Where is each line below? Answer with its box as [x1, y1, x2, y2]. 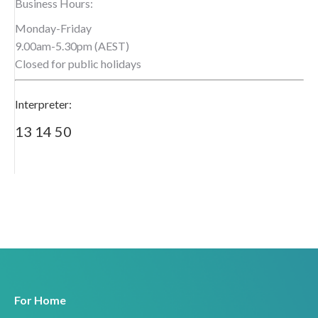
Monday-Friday [15, 21, 92, 35]
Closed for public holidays [15, 57, 141, 70]
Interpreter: [15, 97, 72, 111]
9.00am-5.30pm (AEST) [15, 39, 129, 53]
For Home [14, 293, 66, 307]
